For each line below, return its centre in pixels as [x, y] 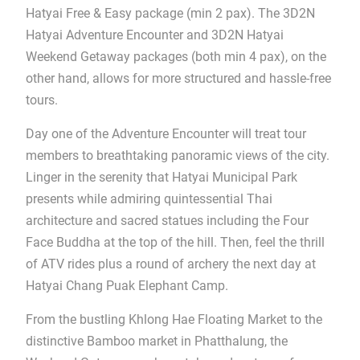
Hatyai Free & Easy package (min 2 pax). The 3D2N [170, 13]
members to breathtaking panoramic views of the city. [177, 155]
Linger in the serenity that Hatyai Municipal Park [161, 177]
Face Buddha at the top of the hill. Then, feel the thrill [175, 242]
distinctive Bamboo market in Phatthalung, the [156, 341]
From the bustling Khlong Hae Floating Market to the [174, 319]
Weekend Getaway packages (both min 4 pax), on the [176, 56]
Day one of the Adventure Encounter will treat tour [166, 133]
